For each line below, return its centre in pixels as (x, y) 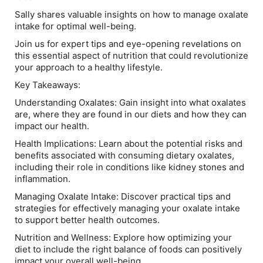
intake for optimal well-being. (75, 26)
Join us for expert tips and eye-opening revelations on (128, 44)
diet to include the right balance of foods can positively (128, 249)
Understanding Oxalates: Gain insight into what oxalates (130, 102)
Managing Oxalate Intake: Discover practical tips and (123, 196)
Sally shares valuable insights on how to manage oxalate (131, 14)
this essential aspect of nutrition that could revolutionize (131, 55)
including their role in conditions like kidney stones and (129, 167)
